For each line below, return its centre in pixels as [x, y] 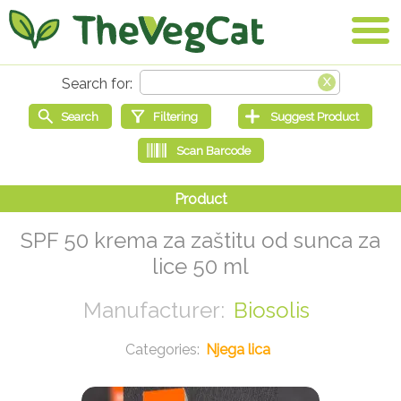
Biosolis [271, 311]
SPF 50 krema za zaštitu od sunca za [200, 241]
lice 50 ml [200, 267]
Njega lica [238, 350]
